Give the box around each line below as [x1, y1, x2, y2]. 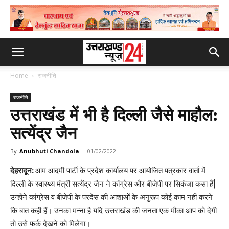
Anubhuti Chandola [19, 147, 79, 155]
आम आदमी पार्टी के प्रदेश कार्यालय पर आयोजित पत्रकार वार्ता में [35, 166, 205, 175]
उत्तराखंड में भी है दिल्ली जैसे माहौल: [10, 105, 218, 125]
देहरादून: [10, 166, 35, 175]
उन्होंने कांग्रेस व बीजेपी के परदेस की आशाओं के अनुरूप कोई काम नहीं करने [10, 192, 213, 202]
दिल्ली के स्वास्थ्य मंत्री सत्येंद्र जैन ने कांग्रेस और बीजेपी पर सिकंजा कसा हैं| [10, 179, 216, 189]
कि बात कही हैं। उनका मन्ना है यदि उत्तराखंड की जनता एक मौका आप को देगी [10, 205, 217, 215]
